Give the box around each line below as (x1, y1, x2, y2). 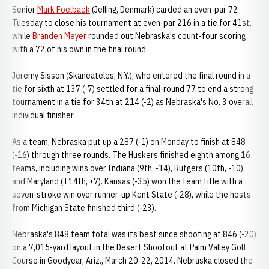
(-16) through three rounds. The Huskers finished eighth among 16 (12, 150, 250, 160)
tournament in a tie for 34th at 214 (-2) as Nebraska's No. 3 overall (12, 97, 253, 107)
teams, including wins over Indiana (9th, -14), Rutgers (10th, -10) (12, 163, 243, 174)
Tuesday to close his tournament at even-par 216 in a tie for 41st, (12, 17, 252, 28)
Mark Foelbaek (37, 4, 90, 15)
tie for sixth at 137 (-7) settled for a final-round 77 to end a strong (12, 83, 253, 94)
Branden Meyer (32, 31, 86, 41)
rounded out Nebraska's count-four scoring (86, 31, 246, 41)
